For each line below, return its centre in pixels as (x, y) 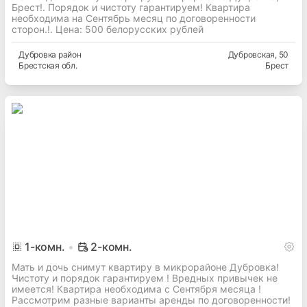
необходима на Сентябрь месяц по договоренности (134, 19)
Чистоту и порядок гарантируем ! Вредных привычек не (145, 278)
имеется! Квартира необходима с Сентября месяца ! (136, 289)
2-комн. (111, 247)
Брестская (39, 66)
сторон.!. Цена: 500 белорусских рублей (108, 29)
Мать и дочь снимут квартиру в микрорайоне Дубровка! (145, 267)
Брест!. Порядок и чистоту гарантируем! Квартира (131, 8)
